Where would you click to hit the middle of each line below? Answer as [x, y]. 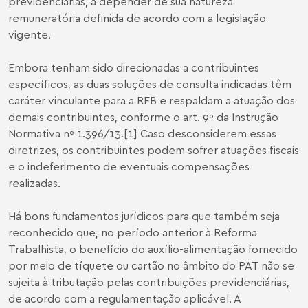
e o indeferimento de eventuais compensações [129, 166]
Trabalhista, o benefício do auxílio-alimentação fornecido [153, 249]
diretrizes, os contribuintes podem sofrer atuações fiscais [154, 150]
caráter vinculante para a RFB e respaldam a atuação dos [152, 100]
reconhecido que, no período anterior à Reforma [133, 232]
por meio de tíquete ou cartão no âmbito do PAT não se [151, 265]
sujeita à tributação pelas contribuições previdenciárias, [149, 282]
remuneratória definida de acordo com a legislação [137, 18]
